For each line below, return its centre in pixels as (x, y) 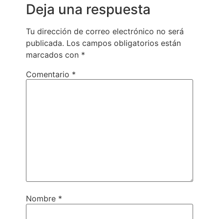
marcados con (53, 55)
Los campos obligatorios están (123, 43)
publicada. (45, 43)
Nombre (42, 199)
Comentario (49, 74)
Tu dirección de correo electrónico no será (105, 31)
